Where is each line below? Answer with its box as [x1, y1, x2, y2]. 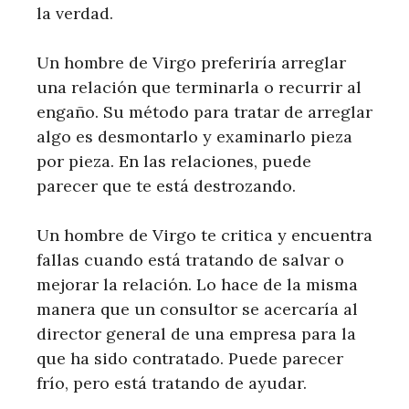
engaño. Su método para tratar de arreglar [37, 101, 372, 122]
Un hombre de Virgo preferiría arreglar [37, 52, 346, 73]
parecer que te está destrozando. [37, 175, 296, 196]
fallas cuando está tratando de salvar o [37, 249, 344, 270]
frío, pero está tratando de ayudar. [37, 372, 307, 393]
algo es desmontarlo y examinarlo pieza [37, 126, 352, 147]
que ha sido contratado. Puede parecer [37, 348, 343, 369]
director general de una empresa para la [37, 323, 356, 344]
